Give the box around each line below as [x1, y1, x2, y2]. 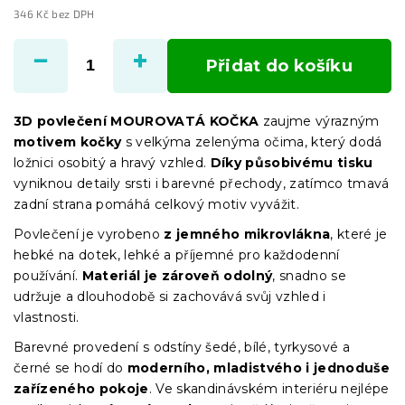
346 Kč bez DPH [14, 6, 95, 20]
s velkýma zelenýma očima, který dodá [121, 133, 382, 150]
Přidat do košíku [205, 55, 353, 76]
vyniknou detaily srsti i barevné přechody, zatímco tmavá [14, 174, 390, 192]
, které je [330, 225, 388, 242]
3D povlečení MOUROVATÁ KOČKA [14, 112, 259, 129]
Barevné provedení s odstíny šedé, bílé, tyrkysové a [14, 338, 350, 355]
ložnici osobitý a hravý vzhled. [14, 154, 211, 171]
